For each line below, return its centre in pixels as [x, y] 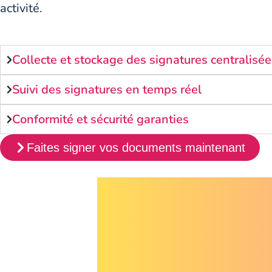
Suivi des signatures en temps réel [107, 89]
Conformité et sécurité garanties [101, 119]
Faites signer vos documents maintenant [136, 147]
